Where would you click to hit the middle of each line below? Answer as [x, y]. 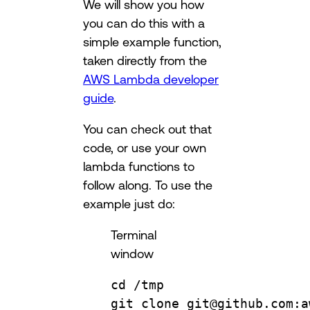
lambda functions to [139, 166]
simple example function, [152, 42]
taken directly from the [145, 61]
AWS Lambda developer [151, 79]
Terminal [134, 235]
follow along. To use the [148, 185]
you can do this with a [144, 23]
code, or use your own [145, 148]
